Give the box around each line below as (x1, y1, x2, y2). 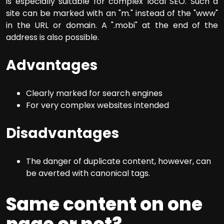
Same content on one (6, 191, 202, 217)
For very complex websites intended (26, 99, 169, 111)
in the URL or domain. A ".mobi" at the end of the (6, 19, 218, 31)
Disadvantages (6, 123, 119, 143)
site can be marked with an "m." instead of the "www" (6, 7, 218, 19)
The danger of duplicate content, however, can (26, 155, 211, 167)
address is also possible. (6, 31, 99, 43)
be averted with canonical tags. (26, 167, 150, 179)
